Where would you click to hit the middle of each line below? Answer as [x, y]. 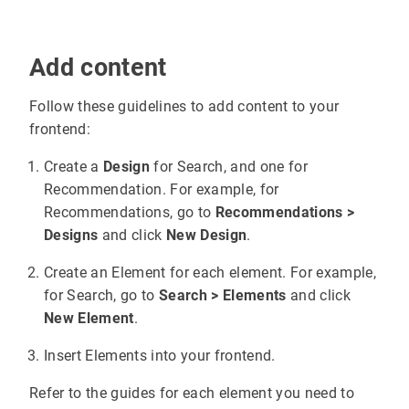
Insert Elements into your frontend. [160, 356]
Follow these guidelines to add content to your [184, 107]
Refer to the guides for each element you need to [192, 393]
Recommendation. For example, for [162, 190]
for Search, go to [101, 296]
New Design [206, 236]
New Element [89, 319]
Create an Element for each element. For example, [210, 273]
